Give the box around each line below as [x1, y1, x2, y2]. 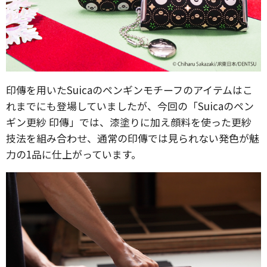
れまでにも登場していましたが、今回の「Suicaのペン [6, 98, 254, 113]
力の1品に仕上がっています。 [6, 146, 141, 162]
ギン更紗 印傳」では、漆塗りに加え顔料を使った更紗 [6, 114, 252, 129]
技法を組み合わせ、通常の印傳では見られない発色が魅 [6, 130, 259, 145]
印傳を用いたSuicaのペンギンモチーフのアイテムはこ [6, 82, 253, 97]
